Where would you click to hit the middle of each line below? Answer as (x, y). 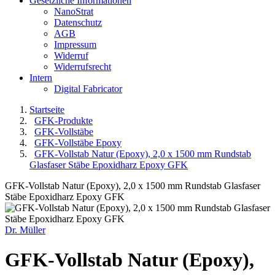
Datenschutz (78, 22)
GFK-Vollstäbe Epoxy (78, 142)
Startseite (47, 109)
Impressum (75, 44)
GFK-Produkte (64, 120)
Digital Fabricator (88, 88)
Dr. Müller (25, 230)
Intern (41, 77)
